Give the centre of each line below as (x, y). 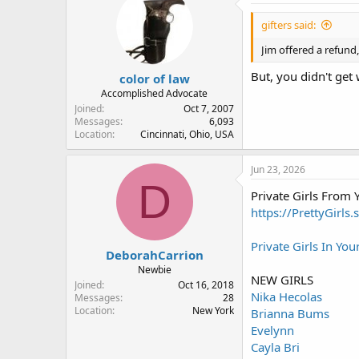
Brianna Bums (290, 313)
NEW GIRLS (282, 280)
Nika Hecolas (286, 296)
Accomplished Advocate (154, 93)
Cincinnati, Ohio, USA (187, 134)
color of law (154, 79)
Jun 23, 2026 (278, 169)
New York (213, 310)
